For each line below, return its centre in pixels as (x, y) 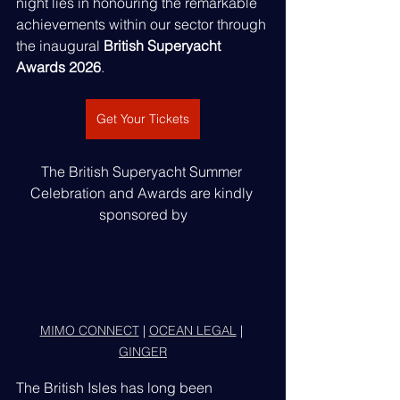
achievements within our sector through (143, 24)
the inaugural (60, 45)
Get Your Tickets (143, 118)
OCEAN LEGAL (192, 331)
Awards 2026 (58, 67)
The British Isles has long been (116, 388)
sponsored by (143, 214)
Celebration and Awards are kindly (143, 192)
